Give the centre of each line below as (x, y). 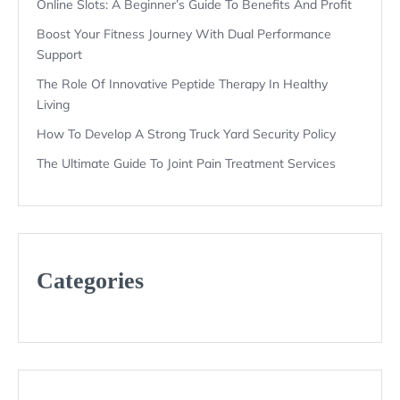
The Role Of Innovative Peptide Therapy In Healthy (182, 83)
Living (53, 104)
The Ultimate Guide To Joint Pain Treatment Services (186, 163)
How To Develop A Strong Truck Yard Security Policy (186, 133)
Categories (90, 280)
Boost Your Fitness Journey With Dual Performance (184, 33)
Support (59, 54)
